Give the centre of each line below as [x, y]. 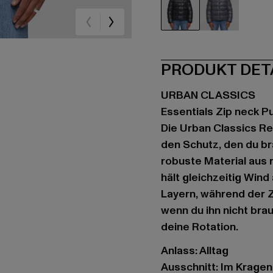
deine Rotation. [200, 227]
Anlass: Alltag [195, 251]
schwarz [199, 37]
